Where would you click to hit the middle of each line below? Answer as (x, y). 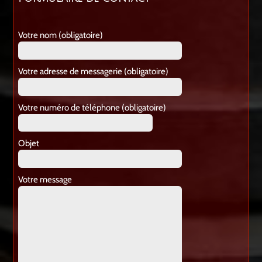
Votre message (45, 180)
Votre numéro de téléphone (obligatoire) (92, 108)
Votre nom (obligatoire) (60, 35)
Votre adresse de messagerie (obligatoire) (93, 72)
